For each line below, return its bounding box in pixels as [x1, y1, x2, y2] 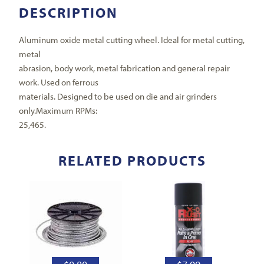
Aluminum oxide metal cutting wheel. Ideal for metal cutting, [19, 34, 245, 45]
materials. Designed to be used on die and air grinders [19, 90, 217, 102]
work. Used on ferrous [19, 76, 99, 88]
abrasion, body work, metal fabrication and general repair [19, 62, 230, 74]
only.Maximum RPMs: [19, 104, 98, 116]
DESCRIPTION [19, 3, 118, 21]
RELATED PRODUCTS [58, 151, 206, 169]
